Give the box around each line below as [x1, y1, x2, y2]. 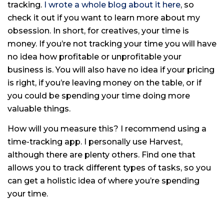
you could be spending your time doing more [7, 90, 190, 100]
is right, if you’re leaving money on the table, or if [7, 77, 201, 87]
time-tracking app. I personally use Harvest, [7, 136, 182, 146]
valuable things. [7, 103, 70, 113]
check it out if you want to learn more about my [7, 12, 200, 22]
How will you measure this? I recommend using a [7, 123, 206, 133]
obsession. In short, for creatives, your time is [7, 25, 189, 35]
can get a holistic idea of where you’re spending [7, 175, 199, 185]
